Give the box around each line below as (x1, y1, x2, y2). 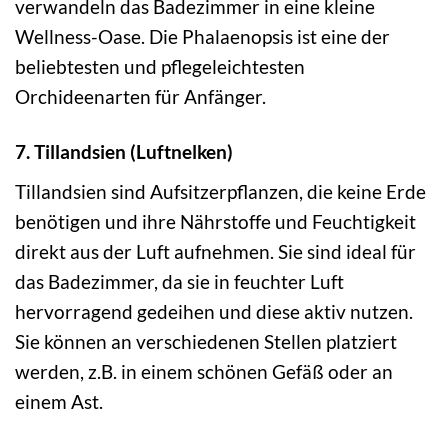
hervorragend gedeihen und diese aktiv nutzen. (15, 299, 413, 323)
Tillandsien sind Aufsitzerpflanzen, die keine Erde (15, 179, 426, 203)
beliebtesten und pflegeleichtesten (15, 55, 305, 79)
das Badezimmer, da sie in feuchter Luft (15, 269, 344, 293)
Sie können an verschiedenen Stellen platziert (15, 329, 397, 353)
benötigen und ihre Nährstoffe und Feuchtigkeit (15, 209, 416, 233)
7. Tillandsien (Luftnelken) (15, 140, 233, 164)
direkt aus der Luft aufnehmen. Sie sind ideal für (15, 239, 416, 263)
